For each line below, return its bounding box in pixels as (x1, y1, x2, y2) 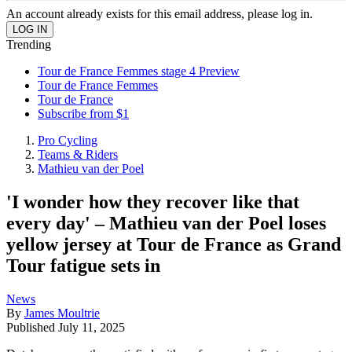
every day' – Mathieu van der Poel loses (6, 212, 326, 233)
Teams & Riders (38, 148, 118, 161)
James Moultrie (24, 306, 100, 320)
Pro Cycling (38, 134, 97, 147)
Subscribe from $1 (38, 107, 129, 120)
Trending (6, 38, 51, 51)
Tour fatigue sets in (6, 255, 160, 276)
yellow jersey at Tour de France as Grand (6, 233, 341, 255)
